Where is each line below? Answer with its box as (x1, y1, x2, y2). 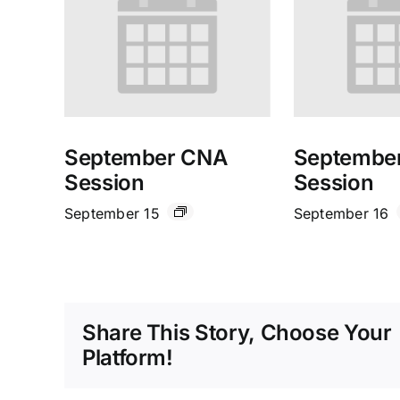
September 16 (293, 204, 389, 222)
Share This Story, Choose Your (82, 319, 392, 346)
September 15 (64, 204, 160, 222)
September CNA (64, 144, 228, 171)
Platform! (82, 344, 173, 371)
